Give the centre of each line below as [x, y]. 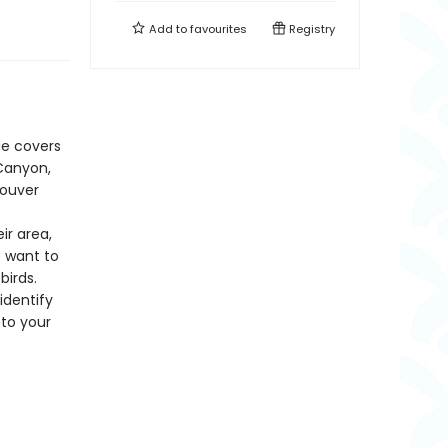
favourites [218, 29]
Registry [310, 29]
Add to [168, 29]
